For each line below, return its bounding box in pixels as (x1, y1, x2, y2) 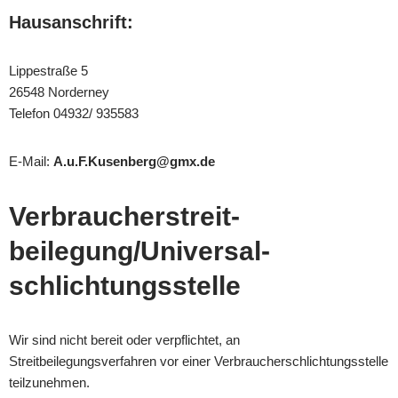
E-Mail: (9, 154, 53, 169)
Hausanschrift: (9, 12, 133, 32)
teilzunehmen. (9, 375, 90, 390)
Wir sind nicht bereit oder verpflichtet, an (9, 332, 240, 347)
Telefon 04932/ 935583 (9, 106, 139, 121)
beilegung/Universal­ (9, 236, 270, 266)
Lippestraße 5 (9, 63, 88, 78)
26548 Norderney (9, 84, 109, 99)
